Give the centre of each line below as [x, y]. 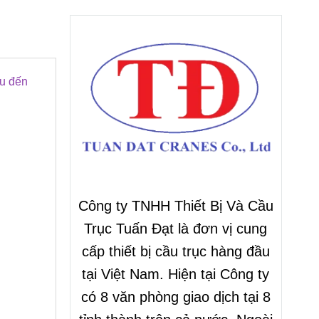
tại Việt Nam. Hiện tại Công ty [176, 274]
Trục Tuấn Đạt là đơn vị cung [176, 229]
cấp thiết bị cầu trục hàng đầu [176, 252]
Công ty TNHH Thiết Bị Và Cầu [176, 206]
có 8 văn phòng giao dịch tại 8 [176, 297]
